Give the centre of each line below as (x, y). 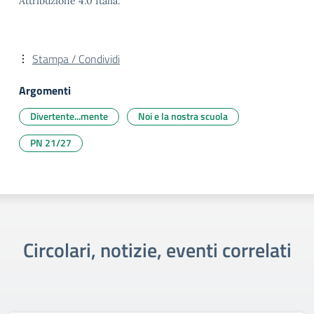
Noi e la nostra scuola (183, 116)
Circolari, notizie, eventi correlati (157, 250)
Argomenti (45, 90)
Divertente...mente (69, 116)
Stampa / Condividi (76, 59)
